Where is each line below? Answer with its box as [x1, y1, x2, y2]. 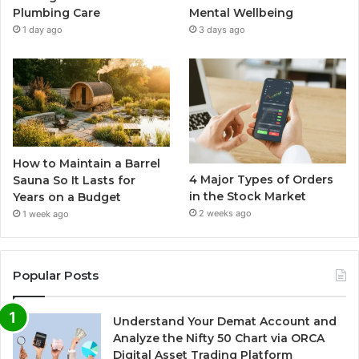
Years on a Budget [13, 189, 121, 204]
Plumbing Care [13, 6, 100, 21]
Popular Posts [13, 267, 99, 283]
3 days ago [199, 24, 246, 36]
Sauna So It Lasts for [13, 172, 135, 188]
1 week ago [22, 208, 69, 220]
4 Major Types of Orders [189, 172, 334, 188]
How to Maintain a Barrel [13, 155, 160, 171]
